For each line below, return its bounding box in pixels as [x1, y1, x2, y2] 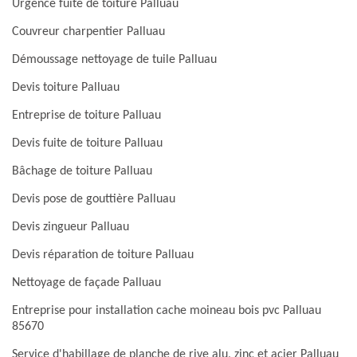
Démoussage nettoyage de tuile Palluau [12, 53, 217, 66]
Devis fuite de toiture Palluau [12, 137, 163, 150]
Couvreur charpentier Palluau [12, 25, 165, 38]
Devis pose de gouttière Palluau [12, 193, 175, 206]
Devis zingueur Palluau [12, 221, 129, 233]
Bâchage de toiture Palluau [12, 165, 152, 178]
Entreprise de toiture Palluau [12, 109, 161, 122]
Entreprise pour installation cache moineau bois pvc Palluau [12, 304, 321, 317]
